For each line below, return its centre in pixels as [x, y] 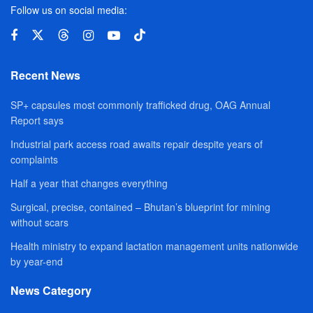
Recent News [45, 75]
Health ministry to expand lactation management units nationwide [154, 246]
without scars [39, 223]
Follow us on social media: [69, 10]
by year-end [37, 262]
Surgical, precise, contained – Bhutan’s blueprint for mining [140, 207]
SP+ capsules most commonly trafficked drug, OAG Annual [140, 105]
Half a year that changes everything [89, 183]
